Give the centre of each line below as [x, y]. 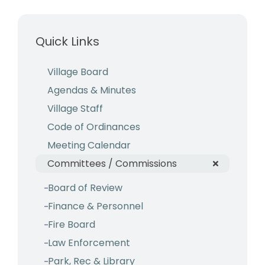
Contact [31, 118]
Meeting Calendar [89, 145]
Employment [40, 94]
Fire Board [72, 224]
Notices [29, 70]
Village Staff [75, 109]
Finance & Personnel [96, 206]
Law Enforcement [89, 243]
